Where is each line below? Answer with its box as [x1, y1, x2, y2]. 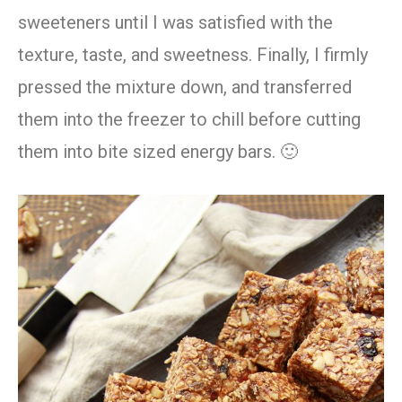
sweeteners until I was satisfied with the [18, 12, 333, 34]
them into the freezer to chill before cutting [18, 109, 361, 131]
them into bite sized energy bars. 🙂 [18, 141, 298, 163]
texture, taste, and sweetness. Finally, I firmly [18, 44, 368, 66]
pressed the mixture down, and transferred [18, 76, 352, 99]
